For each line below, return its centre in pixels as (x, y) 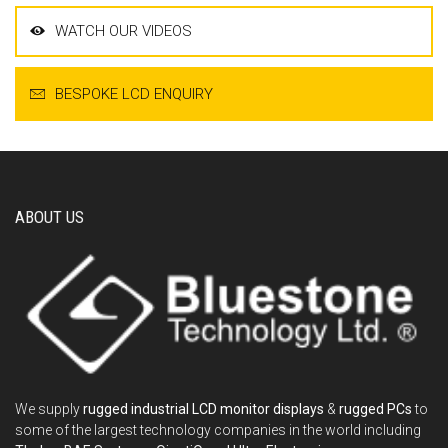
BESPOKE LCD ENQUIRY (134, 94)
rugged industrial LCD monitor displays (203, 409)
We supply (49, 409)
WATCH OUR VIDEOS (123, 31)
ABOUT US (49, 217)
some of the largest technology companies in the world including (218, 430)
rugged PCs (375, 409)
